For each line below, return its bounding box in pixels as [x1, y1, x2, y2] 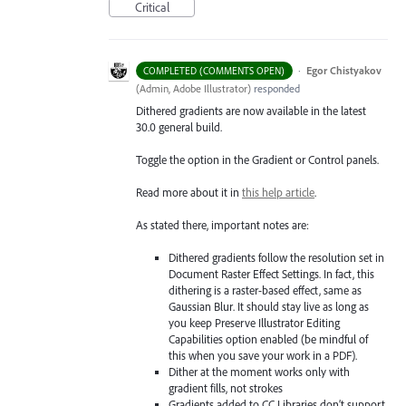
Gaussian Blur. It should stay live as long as [169, 299, 370, 314]
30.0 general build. [136, 119, 222, 134]
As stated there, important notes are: [136, 217, 309, 233]
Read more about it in [136, 184, 242, 199]
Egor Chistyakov [305, 63, 382, 77]
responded [251, 81, 300, 95]
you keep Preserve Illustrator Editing [169, 315, 341, 331]
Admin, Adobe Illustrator [140, 81, 247, 95]
